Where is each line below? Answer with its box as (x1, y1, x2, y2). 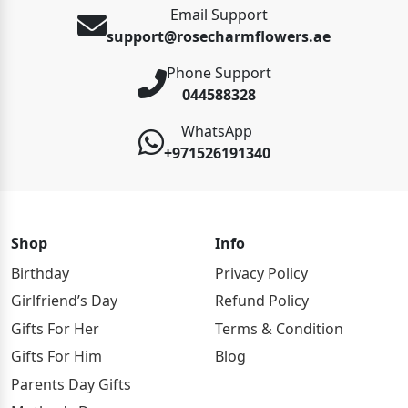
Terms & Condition (215, 318, 343, 339)
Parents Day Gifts (11, 373, 131, 394)
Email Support (169, 4, 268, 25)
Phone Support (166, 62, 271, 83)
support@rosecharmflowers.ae (107, 25, 331, 46)
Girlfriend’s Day (11, 291, 117, 311)
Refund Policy (215, 291, 309, 311)
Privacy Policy (215, 263, 308, 284)
